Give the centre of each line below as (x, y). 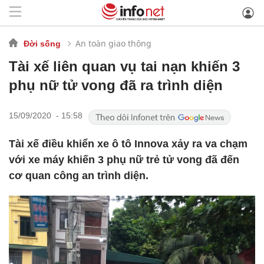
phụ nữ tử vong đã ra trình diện (116, 85)
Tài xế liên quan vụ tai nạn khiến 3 (124, 66)
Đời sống (42, 43)
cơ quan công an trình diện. (79, 176)
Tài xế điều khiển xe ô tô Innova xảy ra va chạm (128, 144)
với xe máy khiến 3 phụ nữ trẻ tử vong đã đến (124, 160)
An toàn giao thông (113, 43)
